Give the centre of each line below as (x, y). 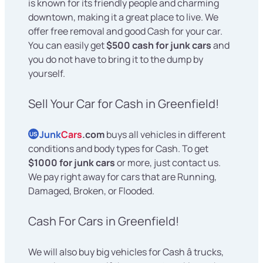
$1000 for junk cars (72, 163)
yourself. (47, 74)
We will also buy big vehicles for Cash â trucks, (126, 252)
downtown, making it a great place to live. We (123, 17)
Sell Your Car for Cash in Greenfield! (124, 104)
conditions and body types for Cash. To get (118, 149)
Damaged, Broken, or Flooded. (91, 191)
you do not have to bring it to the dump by (116, 60)
